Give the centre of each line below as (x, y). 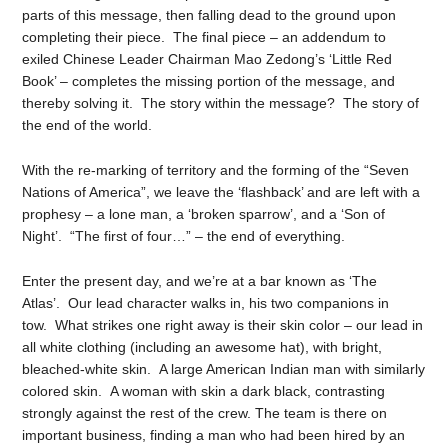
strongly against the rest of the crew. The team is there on (205, 412)
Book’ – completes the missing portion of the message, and (209, 81)
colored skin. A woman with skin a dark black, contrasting (204, 390)
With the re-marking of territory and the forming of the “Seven (216, 169)
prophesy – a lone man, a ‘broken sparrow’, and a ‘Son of (204, 213)
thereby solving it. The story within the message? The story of (221, 103)
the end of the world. (87, 125)
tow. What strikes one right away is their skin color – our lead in (223, 324)
